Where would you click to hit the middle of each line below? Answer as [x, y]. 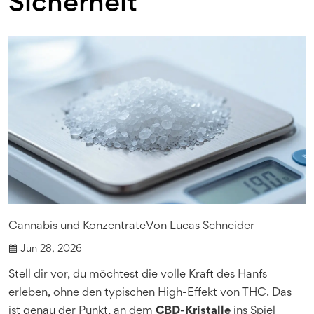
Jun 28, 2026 [51, 249]
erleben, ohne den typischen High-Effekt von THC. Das [150, 293]
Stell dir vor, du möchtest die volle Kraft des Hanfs [138, 275]
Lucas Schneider [212, 226]
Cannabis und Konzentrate [77, 226]
